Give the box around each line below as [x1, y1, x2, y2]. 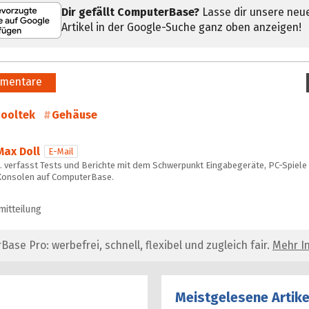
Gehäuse [52, 108, 98, 121]
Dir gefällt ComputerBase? [61, 6, 199, 19]
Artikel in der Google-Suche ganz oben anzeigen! [61, 21, 301, 34]
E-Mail [48, 146, 74, 157]
